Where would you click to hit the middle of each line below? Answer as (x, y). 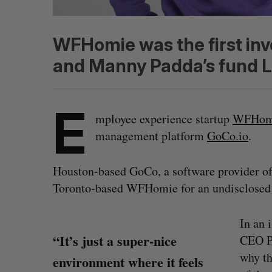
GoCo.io (228, 136)
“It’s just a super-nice (115, 241)
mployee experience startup (164, 119)
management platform (151, 136)
